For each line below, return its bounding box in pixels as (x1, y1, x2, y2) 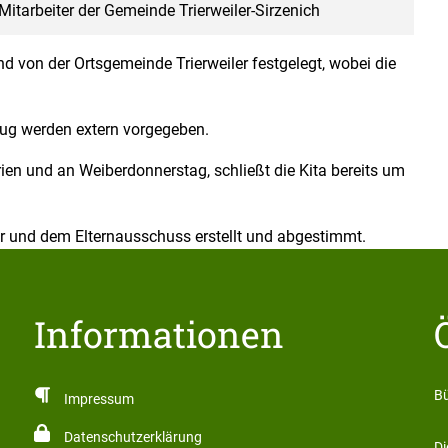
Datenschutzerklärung (63, 429, 202, 446)
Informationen (34, 310, 284, 358)
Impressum (63, 391, 134, 408)
